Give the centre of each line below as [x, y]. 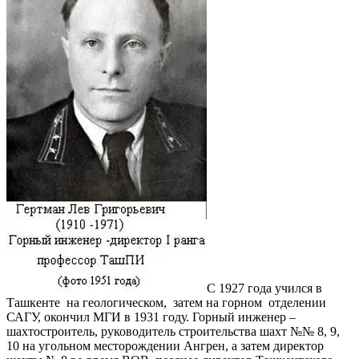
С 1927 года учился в [264, 288]
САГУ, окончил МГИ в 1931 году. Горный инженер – [151, 317]
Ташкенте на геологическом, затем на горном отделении [166, 302]
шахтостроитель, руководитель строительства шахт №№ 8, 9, [173, 331]
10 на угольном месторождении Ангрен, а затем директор [165, 345]
